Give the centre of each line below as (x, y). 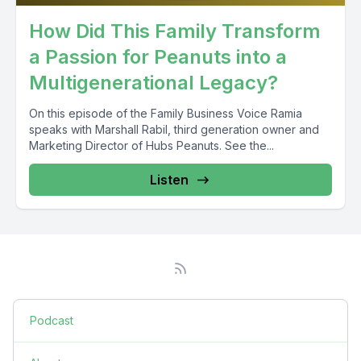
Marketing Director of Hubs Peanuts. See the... (151, 145)
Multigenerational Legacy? (154, 82)
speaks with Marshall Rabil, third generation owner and (174, 129)
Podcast (52, 320)
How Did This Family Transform (175, 31)
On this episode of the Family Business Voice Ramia (166, 113)
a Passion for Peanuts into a (158, 56)
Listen (169, 179)
